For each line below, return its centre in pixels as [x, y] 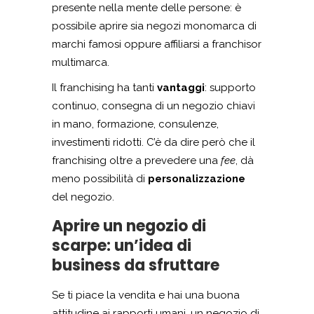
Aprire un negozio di [129, 226]
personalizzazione [197, 179]
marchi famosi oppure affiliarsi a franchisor [157, 45]
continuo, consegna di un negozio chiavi [153, 106]
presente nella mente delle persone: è [146, 8]
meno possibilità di [100, 179]
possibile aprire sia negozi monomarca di [154, 26]
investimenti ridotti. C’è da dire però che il [153, 143]
